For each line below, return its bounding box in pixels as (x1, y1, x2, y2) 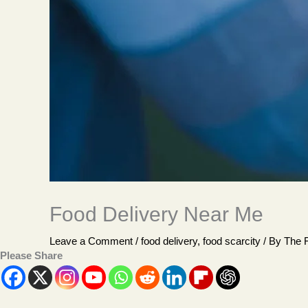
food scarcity (203, 234, 261, 247)
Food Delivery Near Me (49, 202, 263, 225)
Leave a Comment (49, 234, 133, 247)
